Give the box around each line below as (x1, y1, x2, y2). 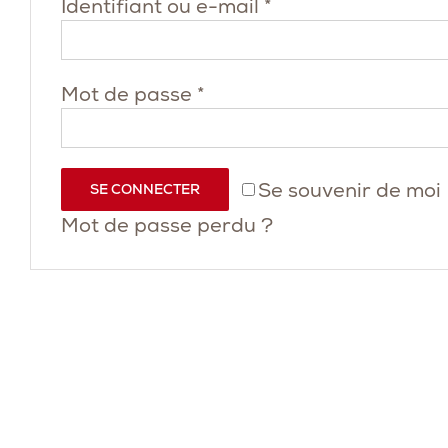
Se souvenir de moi (258, 176, 441, 203)
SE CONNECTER (90, 180, 200, 198)
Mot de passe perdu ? (61, 212, 273, 238)
